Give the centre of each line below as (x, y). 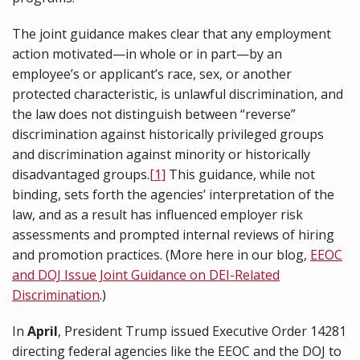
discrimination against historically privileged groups (168, 134)
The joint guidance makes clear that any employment (172, 34)
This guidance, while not (240, 174)
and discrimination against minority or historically (161, 154)
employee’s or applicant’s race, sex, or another (152, 74)
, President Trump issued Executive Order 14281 (202, 331)
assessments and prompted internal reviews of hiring (173, 235)
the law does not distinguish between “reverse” (154, 114)
